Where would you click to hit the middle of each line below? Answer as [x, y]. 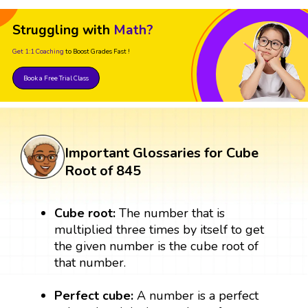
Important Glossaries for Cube [162, 153]
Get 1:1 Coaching [38, 52]
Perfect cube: [94, 296]
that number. [90, 263]
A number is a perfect [196, 296]
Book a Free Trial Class [56, 78]
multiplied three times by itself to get [159, 230]
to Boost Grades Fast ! [98, 52]
